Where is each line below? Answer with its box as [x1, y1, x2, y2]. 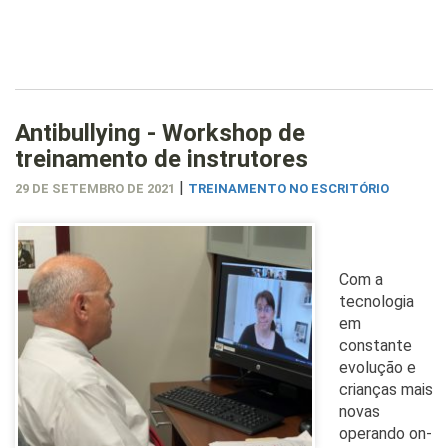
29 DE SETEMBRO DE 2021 [15, 180, 175, 196]
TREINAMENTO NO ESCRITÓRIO [188, 180, 389, 196]
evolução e [339, 357, 416, 377]
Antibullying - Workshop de [15, 118, 305, 147]
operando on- [339, 423, 432, 443]
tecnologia [339, 291, 414, 311]
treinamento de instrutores [15, 144, 308, 173]
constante [339, 335, 412, 355]
